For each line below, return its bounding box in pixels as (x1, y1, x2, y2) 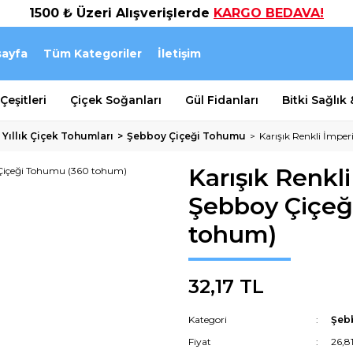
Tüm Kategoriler (43, 46, 142, 61)
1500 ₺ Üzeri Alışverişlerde (29, 6, 214, 20)
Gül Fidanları (185, 93, 258, 107)
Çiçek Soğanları (70, 93, 162, 107)
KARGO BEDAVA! (214, 6, 324, 20)
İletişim (158, 46, 201, 61)
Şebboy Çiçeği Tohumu (127, 130, 246, 142)
